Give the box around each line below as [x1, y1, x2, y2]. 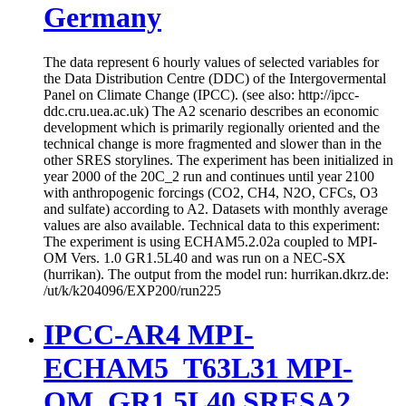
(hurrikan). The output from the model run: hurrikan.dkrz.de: [43, 266, 389, 282]
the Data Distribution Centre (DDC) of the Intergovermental [43, 70, 386, 86]
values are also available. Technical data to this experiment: [43, 217, 380, 233]
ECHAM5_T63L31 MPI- [43, 352, 353, 385]
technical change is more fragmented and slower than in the [43, 135, 382, 151]
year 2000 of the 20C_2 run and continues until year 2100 [43, 168, 374, 184]
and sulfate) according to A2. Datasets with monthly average [43, 200, 388, 217]
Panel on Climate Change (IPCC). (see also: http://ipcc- [43, 86, 359, 102]
